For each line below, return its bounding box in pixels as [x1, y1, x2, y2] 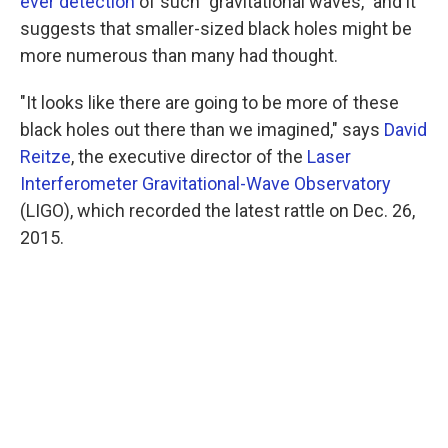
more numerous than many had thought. [20, 45, 338, 67]
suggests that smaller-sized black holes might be [20, 18, 412, 40]
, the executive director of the [71, 146, 307, 168]
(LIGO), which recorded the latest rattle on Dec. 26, [20, 200, 415, 222]
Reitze [20, 146, 71, 168]
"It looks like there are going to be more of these [20, 92, 399, 114]
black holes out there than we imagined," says [20, 119, 384, 141]
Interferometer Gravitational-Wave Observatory [20, 173, 391, 195]
